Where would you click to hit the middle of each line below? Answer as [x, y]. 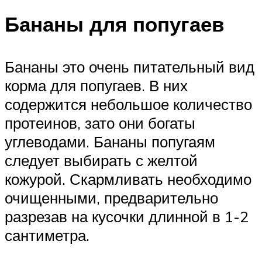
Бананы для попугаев [115, 24]
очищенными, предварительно [111, 198]
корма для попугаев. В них [96, 86]
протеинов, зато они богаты [100, 123]
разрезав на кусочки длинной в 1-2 [127, 217]
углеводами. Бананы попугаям [110, 142]
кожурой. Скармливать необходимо [128, 179]
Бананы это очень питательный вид [130, 67]
